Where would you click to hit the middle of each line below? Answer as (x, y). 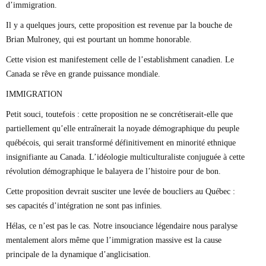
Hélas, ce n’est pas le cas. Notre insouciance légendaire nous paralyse (122, 226)
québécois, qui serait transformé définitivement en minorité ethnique (121, 142)
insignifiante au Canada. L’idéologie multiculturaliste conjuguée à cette (125, 157)
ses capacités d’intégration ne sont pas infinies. (84, 205)
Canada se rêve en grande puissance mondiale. (83, 74)
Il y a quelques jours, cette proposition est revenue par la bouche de (119, 25)
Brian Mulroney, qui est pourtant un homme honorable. (99, 39)
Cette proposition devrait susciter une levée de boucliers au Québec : (121, 191)
